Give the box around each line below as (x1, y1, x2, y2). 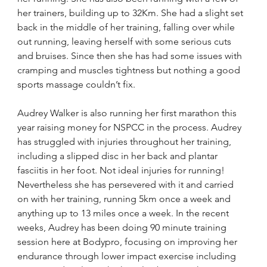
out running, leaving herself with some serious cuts (17, 36, 234, 47)
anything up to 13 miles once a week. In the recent (17, 207, 232, 219)
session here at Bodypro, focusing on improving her (17, 236, 240, 247)
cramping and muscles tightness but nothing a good (17, 64, 243, 76)
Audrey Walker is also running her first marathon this (17, 107, 240, 119)
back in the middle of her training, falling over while (17, 21, 238, 33)
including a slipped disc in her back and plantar (17, 150, 221, 162)
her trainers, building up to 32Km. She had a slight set (17, 7, 246, 18)
